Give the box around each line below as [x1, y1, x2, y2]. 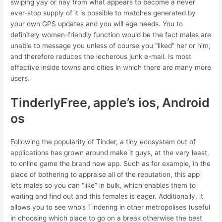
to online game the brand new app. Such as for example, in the [10, 160, 211, 167]
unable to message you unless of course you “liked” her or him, [10, 42, 211, 50]
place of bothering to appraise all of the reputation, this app [10, 170, 200, 178]
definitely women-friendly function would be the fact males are [10, 31, 212, 39]
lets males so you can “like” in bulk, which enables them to [10, 181, 196, 189]
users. [10, 74, 30, 83]
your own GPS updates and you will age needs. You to [10, 20, 183, 28]
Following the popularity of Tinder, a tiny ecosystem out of [10, 138, 196, 146]
